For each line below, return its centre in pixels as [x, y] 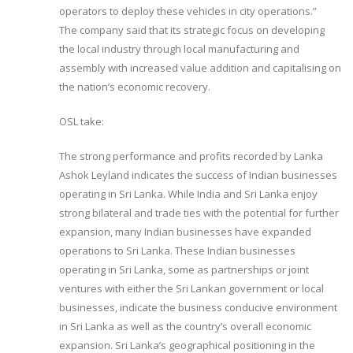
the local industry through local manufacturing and [179, 49]
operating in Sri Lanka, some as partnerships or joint [184, 270]
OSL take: [82, 122]
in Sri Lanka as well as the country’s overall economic [185, 327]
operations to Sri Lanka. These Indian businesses [177, 251]
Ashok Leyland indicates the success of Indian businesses [198, 175]
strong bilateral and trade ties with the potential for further [199, 213]
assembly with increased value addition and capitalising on [200, 68]
